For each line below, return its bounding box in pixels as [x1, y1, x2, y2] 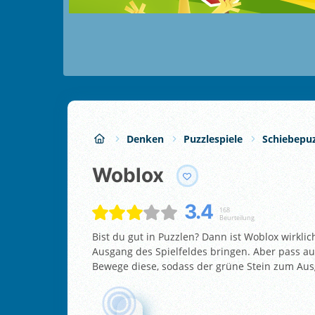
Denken [127, 131, 164, 146]
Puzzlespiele [184, 131, 243, 146]
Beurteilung [219, 212, 255, 222]
